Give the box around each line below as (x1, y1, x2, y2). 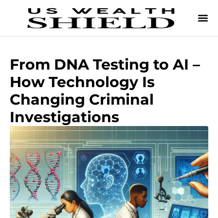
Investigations (10, 108, 119, 126)
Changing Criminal (10, 91, 154, 109)
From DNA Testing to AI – (10, 55, 200, 73)
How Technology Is (10, 73, 155, 91)
